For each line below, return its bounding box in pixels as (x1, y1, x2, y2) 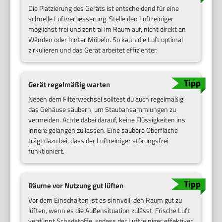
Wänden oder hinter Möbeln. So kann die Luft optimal (28, 34, 183, 45)
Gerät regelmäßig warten (28, 79, 111, 91)
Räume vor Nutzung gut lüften (28, 180, 124, 192)
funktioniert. (28, 146, 65, 157)
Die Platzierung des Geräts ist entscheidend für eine (28, 3, 179, 14)
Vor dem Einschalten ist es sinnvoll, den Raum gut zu (28, 194, 182, 205)
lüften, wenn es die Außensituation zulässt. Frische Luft (28, 205, 190, 216)
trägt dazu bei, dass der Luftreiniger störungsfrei (28, 135, 169, 146)
